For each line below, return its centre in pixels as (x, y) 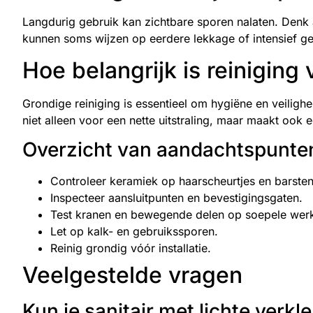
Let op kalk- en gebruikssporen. (134, 232)
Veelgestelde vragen (132, 275)
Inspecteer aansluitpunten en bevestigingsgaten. (176, 198)
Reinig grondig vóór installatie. (131, 248)
